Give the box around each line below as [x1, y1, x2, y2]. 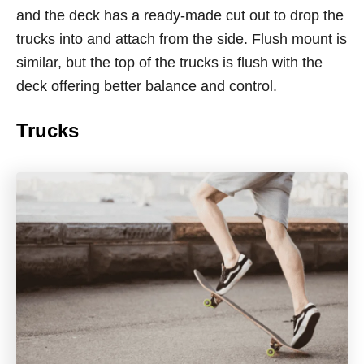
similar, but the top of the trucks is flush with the [16, 54, 323, 71]
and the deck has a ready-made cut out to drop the [16, 7, 344, 24]
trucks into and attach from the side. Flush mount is [16, 31, 347, 47]
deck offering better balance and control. [16, 78, 277, 94]
